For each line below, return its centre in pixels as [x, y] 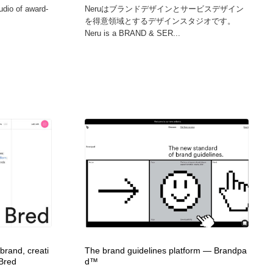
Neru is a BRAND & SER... [132, 33]
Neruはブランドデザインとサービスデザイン [164, 9]
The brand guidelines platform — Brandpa [165, 250]
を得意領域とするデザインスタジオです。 [160, 21]
